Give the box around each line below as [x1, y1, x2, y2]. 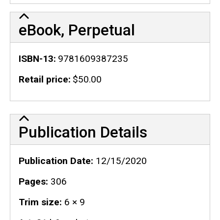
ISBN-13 [18, 53, 54, 65]
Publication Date [18, 155, 91, 167]
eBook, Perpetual [18, 21, 135, 40]
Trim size [18, 196, 59, 208]
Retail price [18, 74, 68, 85]
